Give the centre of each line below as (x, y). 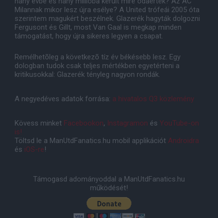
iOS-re (34, 150)
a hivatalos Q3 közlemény (153, 99)
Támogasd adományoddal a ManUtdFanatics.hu (109, 179)
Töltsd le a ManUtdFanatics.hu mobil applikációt (91, 141)
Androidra (183, 141)
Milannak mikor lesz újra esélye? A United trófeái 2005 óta (107, 10)
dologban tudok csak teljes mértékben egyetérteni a (97, 66)
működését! (109, 188)
